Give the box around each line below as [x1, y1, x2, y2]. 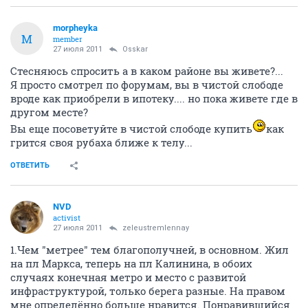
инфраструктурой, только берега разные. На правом [10, 284, 285, 298]
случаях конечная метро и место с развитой [10, 270, 246, 284]
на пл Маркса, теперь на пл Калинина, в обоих [10, 256, 252, 270]
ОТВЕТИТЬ [10, 161, 49, 170]
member [53, 34, 82, 44]
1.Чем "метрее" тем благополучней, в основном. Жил [10, 243, 289, 256]
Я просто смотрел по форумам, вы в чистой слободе [10, 78, 283, 91]
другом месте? [10, 105, 88, 119]
